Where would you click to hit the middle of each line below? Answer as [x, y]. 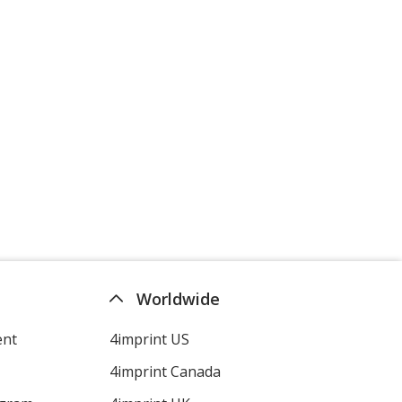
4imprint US [149, 339]
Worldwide [178, 298]
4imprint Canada [165, 371]
